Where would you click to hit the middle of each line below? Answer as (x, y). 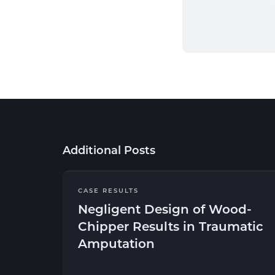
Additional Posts (109, 150)
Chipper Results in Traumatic (171, 226)
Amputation (116, 243)
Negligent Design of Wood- (165, 209)
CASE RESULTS (108, 190)
